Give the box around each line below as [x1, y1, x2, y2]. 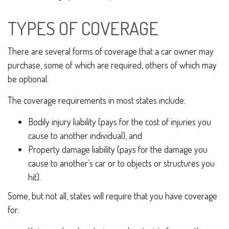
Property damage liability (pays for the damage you [28, 144, 208, 155]
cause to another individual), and [28, 130, 142, 141]
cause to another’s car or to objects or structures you [28, 157, 215, 169]
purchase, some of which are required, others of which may [8, 59, 217, 71]
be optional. [8, 73, 49, 84]
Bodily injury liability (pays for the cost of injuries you [28, 116, 211, 127]
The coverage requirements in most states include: [8, 95, 186, 106]
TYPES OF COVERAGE [8, 16, 158, 40]
